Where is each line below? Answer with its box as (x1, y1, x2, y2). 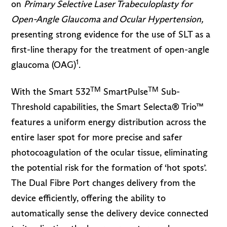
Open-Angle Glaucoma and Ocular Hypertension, (11, 13, 203, 25)
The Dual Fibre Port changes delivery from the (11, 177, 196, 189)
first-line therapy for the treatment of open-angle (11, 44, 210, 55)
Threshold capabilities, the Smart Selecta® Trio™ (11, 101, 204, 113)
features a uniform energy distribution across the (11, 117, 207, 128)
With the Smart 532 (11, 86, 91, 98)
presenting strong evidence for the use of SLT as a (11, 28, 211, 40)
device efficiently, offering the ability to (11, 193, 166, 204)
